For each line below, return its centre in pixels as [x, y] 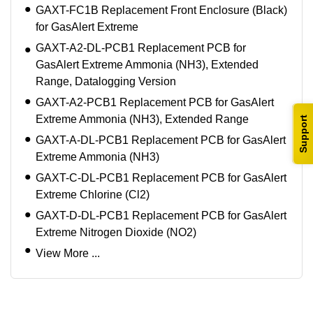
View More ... [68, 254]
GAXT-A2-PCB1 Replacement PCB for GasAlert [155, 103]
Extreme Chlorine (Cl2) [93, 195]
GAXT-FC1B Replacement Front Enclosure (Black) [161, 10]
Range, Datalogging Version [106, 82]
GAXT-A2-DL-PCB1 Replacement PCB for [141, 48]
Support [303, 134]
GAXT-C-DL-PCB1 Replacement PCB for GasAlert [161, 178]
